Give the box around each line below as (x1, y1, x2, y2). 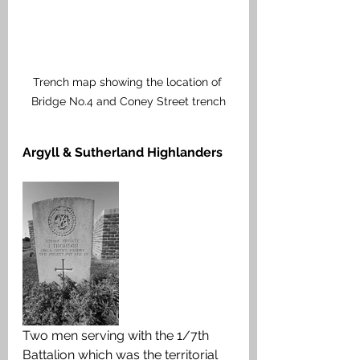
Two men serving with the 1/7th (22, 327, 212, 343)
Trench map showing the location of (32, 75, 225, 88)
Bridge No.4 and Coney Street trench (31, 94, 226, 108)
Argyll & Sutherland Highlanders (22, 144, 223, 160)
